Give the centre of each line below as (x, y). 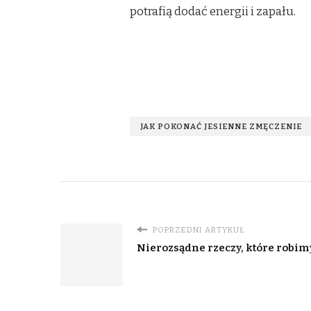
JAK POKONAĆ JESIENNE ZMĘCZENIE (221, 126)
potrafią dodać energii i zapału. (213, 11)
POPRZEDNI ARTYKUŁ (197, 229)
